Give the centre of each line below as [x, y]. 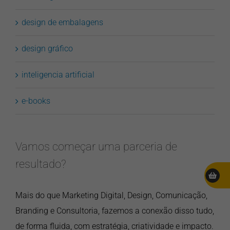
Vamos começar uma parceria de [96, 146]
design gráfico [47, 48]
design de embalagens [62, 22]
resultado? [41, 164]
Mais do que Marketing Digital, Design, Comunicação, [111, 195]
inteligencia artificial [58, 74]
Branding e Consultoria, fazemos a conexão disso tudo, [115, 210]
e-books [36, 101]
